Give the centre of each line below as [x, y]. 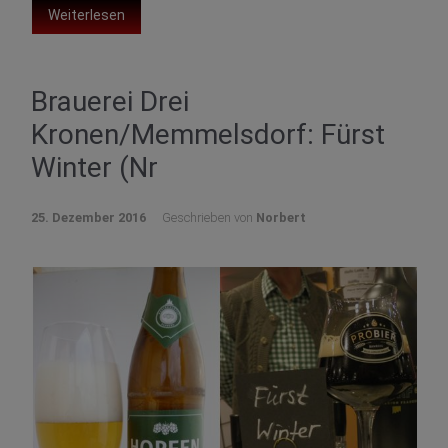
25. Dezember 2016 [88, 217]
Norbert [281, 217]
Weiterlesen [86, 14]
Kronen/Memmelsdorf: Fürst [208, 134]
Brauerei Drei [110, 101]
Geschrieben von [209, 217]
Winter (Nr [94, 167]
